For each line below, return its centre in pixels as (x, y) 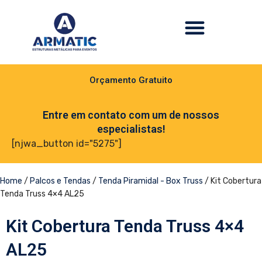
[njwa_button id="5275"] (67, 144)
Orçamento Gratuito (131, 80)
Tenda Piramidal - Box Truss (151, 181)
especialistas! (131, 129)
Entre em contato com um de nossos (131, 115)
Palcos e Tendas (60, 181)
